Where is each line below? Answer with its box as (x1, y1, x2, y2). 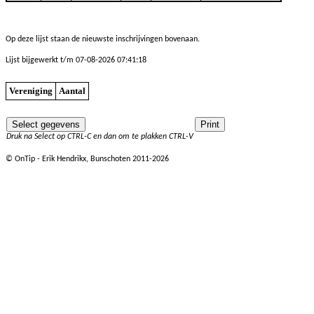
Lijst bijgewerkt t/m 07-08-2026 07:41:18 (6, 56, 146, 64)
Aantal (59, 86, 86, 96)
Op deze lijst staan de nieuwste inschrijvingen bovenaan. (6, 35, 200, 43)
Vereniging (9, 86, 53, 96)
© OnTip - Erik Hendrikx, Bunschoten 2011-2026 (6, 155, 169, 163)
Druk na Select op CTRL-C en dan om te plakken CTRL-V (6, 132, 193, 141)
